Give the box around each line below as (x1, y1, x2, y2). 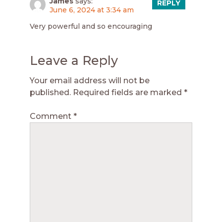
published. (30, 87, 71, 97)
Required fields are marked (73, 87, 184, 97)
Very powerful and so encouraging (30, 21, 152, 31)
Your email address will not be (30, 75, 150, 85)
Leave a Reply (30, 53, 118, 68)
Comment (30, 111, 73, 121)
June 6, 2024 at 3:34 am (50, 5, 134, 14)
